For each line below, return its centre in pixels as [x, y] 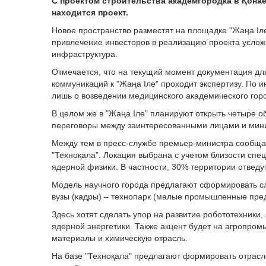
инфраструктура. [85, 54]
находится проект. [90, 12]
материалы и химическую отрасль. [120, 238]
